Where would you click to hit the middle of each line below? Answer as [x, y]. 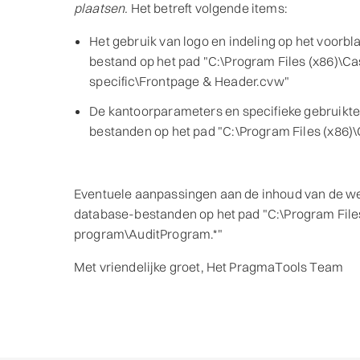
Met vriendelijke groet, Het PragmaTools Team [209, 267]
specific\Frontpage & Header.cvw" [189, 82]
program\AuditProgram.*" [148, 234]
